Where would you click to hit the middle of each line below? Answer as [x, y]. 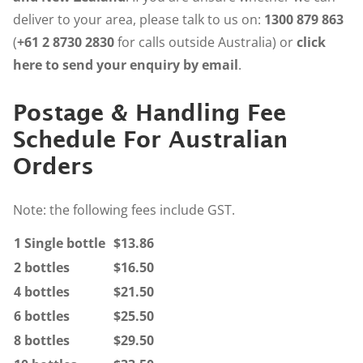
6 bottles [42, 316]
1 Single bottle [60, 243]
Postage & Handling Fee [149, 113]
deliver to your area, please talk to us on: [139, 20]
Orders [53, 166]
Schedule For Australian [150, 139]
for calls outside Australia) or [205, 43]
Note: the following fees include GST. [124, 209]
